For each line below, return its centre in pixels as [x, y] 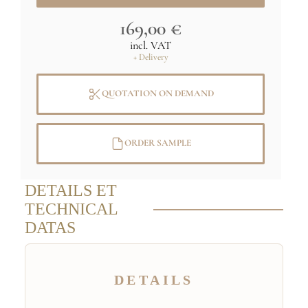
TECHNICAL [71, 209]
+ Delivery [151, 57]
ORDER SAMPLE [157, 143]
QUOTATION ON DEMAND [157, 93]
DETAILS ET [70, 190]
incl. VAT [151, 45]
